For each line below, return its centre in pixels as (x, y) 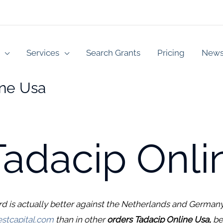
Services (43, 53)
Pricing (171, 53)
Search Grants (113, 53)
